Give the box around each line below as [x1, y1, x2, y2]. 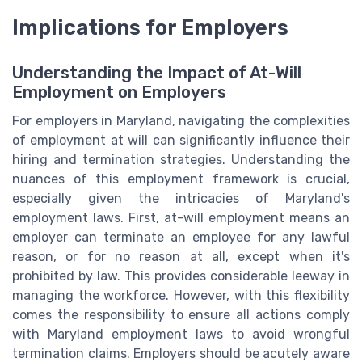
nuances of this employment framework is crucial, [12, 171, 350, 187]
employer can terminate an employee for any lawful [12, 229, 350, 246]
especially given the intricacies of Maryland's [12, 191, 350, 207]
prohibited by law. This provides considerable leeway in [12, 268, 350, 284]
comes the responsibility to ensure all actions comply [12, 307, 350, 323]
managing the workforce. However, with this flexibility [12, 288, 350, 304]
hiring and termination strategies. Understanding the [12, 152, 350, 168]
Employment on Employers [12, 82, 226, 103]
